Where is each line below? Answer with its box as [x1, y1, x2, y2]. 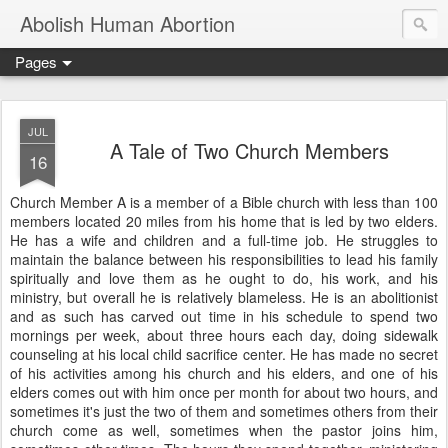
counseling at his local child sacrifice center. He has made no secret [10, 344, 438, 364]
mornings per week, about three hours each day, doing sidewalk [10, 325, 438, 345]
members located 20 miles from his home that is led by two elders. [10, 211, 438, 231]
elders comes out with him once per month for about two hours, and [10, 382, 438, 402]
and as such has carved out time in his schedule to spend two [10, 306, 438, 326]
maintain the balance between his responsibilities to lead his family [10, 249, 438, 269]
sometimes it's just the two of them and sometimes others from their [10, 401, 438, 421]
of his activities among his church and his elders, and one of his [10, 363, 438, 383]
